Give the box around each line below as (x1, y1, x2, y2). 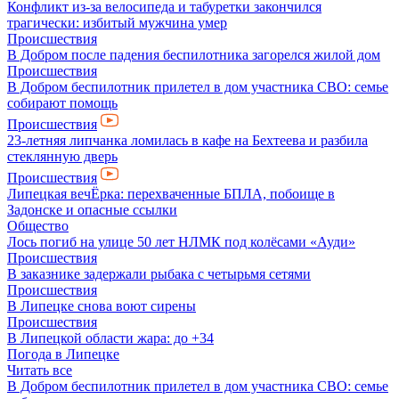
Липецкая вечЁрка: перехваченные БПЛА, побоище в (7, 186, 335, 201)
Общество (7, 218, 69, 233)
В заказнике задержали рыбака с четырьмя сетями (7, 266, 311, 281)
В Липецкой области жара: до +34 (7, 330, 214, 346)
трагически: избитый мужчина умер (7, 15, 227, 30)
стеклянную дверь (7, 149, 118, 164)
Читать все (7, 362, 72, 378)
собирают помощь (7, 95, 118, 110)
